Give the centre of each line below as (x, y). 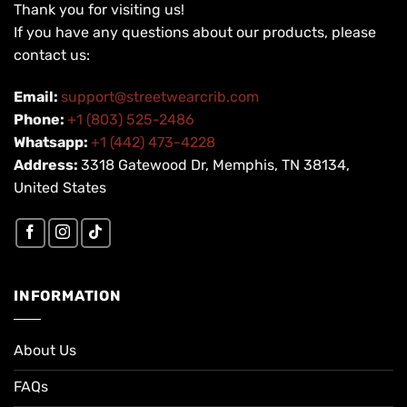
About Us (45, 350)
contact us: (52, 55)
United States (60, 187)
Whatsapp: (52, 142)
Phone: (40, 119)
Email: (37, 96)
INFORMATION (68, 295)
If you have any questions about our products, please (195, 33)
